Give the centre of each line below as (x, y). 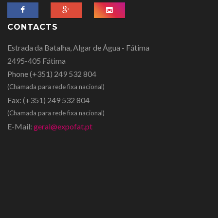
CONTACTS (33, 27)
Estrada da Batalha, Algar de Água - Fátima (78, 47)
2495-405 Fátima (36, 60)
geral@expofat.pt (63, 126)
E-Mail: (20, 126)
